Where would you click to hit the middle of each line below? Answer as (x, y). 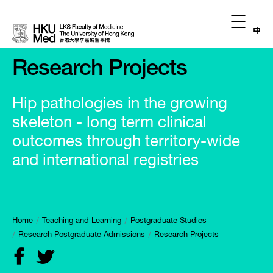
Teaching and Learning (82, 222)
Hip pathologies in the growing (120, 105)
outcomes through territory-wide (126, 143)
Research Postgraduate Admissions (82, 236)
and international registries (105, 161)
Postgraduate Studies (168, 222)
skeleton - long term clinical (109, 124)
